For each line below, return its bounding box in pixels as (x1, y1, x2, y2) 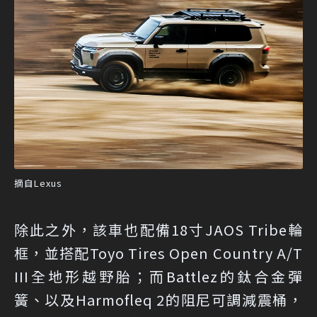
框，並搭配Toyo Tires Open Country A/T (14, 242, 303, 263)
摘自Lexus (14, 175, 62, 190)
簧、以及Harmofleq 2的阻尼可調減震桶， (14, 289, 303, 310)
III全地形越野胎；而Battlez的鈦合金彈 (14, 265, 303, 287)
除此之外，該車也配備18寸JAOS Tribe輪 (14, 219, 303, 240)
